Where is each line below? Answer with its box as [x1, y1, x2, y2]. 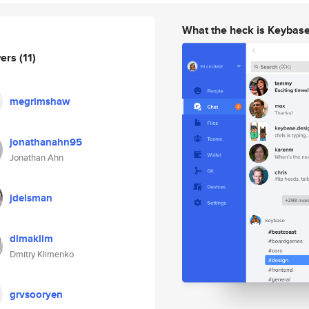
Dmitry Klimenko [10, 248, 74, 261]
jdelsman [10, 190, 52, 206]
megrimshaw [10, 94, 70, 109]
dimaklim [10, 231, 53, 246]
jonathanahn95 [10, 134, 82, 150]
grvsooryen [10, 287, 63, 302]
